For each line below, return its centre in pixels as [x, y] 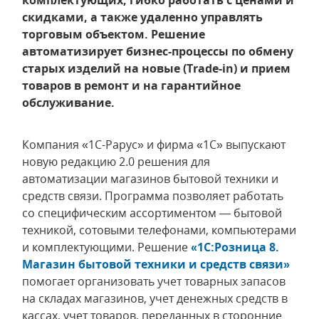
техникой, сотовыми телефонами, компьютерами [159, 230]
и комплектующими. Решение [106, 247]
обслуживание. [68, 103]
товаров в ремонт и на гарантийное [131, 85]
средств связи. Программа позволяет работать [153, 196]
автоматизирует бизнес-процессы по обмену [158, 51]
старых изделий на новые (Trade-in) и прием [156, 68]
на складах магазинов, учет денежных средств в [155, 298]
